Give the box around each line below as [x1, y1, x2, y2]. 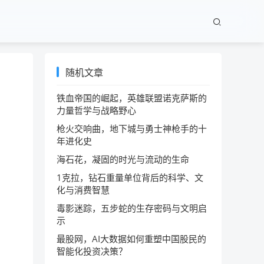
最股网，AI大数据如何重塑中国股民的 [57, 233, 206, 245]
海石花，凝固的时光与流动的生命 [57, 153, 189, 165]
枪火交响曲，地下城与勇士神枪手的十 [57, 123, 207, 134]
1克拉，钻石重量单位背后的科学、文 [57, 171, 203, 183]
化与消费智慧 [57, 184, 110, 196]
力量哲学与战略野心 [57, 104, 136, 116]
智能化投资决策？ [57, 245, 127, 257]
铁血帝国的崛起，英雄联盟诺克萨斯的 [57, 92, 207, 104]
